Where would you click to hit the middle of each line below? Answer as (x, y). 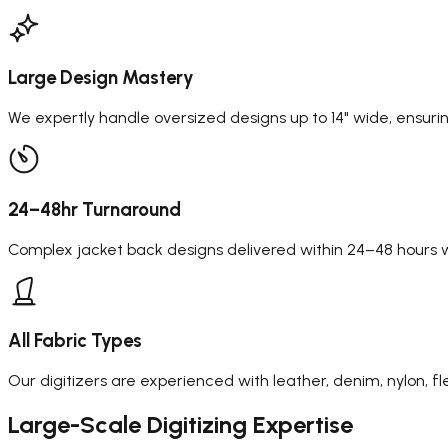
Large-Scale (77, 424)
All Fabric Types (75, 341)
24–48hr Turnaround (94, 209)
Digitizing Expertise (250, 424)
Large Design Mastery (101, 78)
